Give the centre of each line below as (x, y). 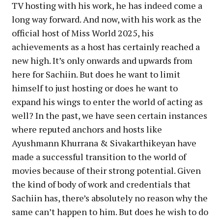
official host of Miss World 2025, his (83, 33)
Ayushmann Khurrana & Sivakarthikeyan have (104, 143)
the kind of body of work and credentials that (101, 184)
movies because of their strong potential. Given (106, 171)
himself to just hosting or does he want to (95, 88)
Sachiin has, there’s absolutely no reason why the (110, 198)
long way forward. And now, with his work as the (107, 19)
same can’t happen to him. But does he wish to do (110, 212)
